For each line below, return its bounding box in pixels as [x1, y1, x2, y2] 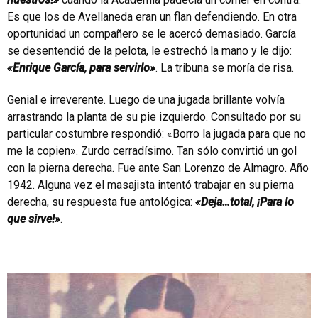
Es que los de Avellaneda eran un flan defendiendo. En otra [7, 9, 297, 23]
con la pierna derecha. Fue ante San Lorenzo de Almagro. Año [7, 160, 309, 175]
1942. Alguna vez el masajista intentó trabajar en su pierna [7, 177, 294, 192]
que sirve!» [7, 212, 60, 226]
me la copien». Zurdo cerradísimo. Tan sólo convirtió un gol [7, 143, 297, 158]
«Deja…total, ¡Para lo [195, 194, 294, 209]
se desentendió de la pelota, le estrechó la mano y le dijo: [7, 43, 292, 57]
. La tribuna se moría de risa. [155, 60, 294, 75]
